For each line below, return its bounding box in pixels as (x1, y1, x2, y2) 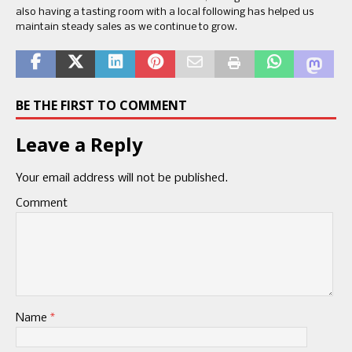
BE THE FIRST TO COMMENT (16, 97, 187, 115)
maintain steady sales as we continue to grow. (16, 22, 237, 33)
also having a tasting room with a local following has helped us (16, 7, 314, 18)
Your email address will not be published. (16, 172, 228, 185)
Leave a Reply (16, 131, 143, 158)
